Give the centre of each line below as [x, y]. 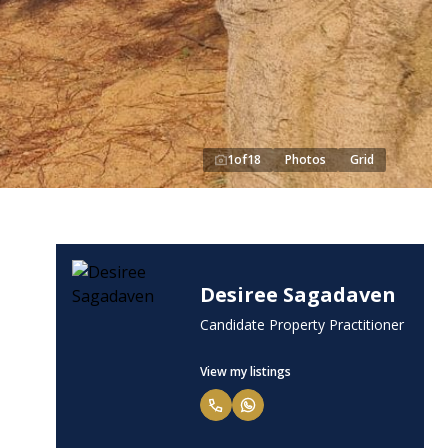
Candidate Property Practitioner [302, 324]
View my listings [245, 371]
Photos [305, 159]
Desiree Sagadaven [298, 294]
